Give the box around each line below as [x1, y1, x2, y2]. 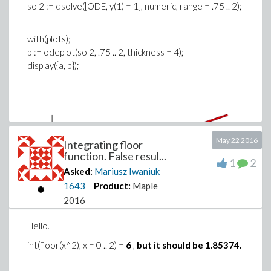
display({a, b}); [27, 60, 79, 71]
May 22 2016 [215, 135, 258, 145]
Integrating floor [64, 138, 143, 151]
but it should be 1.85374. [137, 240, 241, 250]
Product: [94, 180, 131, 191]
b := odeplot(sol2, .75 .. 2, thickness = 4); [27, 47, 184, 57]
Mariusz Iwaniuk [94, 166, 160, 177]
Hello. [27, 220, 50, 231]
